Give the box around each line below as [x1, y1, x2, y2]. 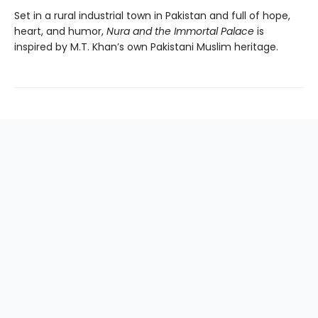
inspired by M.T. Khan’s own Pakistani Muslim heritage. [14, 40, 281, 55]
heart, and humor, [14, 24, 106, 39]
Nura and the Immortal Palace [106, 24, 254, 39]
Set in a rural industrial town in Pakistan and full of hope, [14, 9, 290, 23]
